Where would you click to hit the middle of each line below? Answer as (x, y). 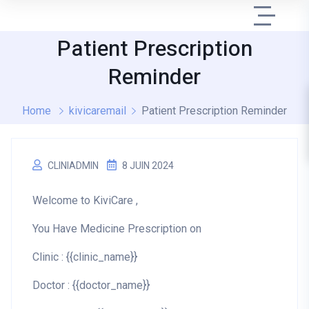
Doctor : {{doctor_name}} (91, 285)
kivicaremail (98, 111)
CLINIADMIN (73, 166)
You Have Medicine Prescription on (117, 229)
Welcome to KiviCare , (85, 200)
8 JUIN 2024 (148, 166)
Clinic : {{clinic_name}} (85, 257)
